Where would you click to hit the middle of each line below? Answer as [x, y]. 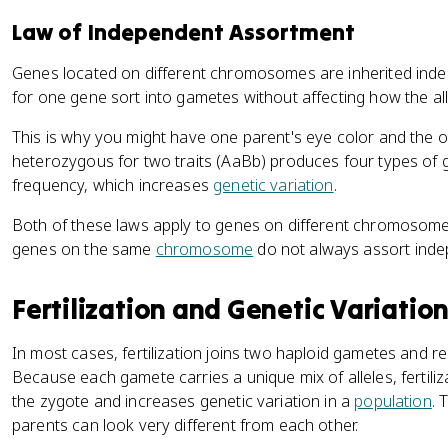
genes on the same [84, 249]
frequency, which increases [113, 185]
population [393, 401]
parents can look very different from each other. [185, 425]
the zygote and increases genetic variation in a [183, 401]
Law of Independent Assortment [183, 32]
